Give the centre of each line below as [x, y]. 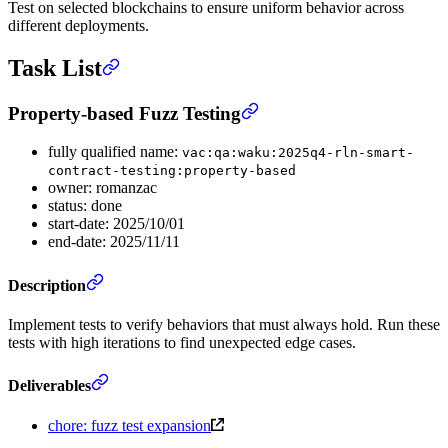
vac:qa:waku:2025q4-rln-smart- [298, 153]
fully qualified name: [115, 152]
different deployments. [78, 25]
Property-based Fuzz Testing [124, 113]
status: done [85, 206]
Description [47, 285]
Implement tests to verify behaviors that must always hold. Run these [224, 324]
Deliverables [49, 386]
